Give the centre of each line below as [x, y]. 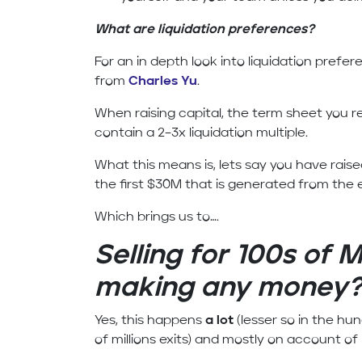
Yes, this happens [150, 321]
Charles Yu [163, 82]
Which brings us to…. [157, 218]
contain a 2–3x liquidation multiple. [202, 134]
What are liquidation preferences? [205, 30]
